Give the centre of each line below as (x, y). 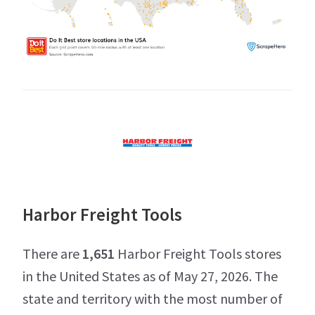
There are (52, 254)
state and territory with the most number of (153, 299)
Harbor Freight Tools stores (198, 254)
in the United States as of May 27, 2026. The (150, 276)
